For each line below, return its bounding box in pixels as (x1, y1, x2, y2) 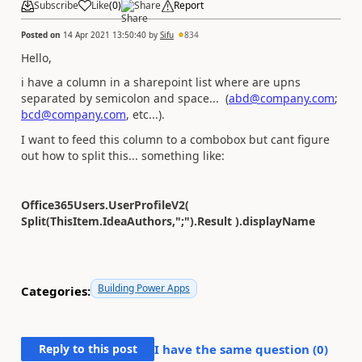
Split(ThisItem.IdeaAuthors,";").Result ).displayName (21, 213, 315, 229)
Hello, (21, 49, 52, 65)
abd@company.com (229, 90, 335, 106)
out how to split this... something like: (21, 147, 225, 163)
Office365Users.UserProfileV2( (21, 196, 189, 213)
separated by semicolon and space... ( (21, 90, 229, 106)
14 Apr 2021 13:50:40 (63, 28, 146, 40)
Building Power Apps (98, 280, 190, 295)
